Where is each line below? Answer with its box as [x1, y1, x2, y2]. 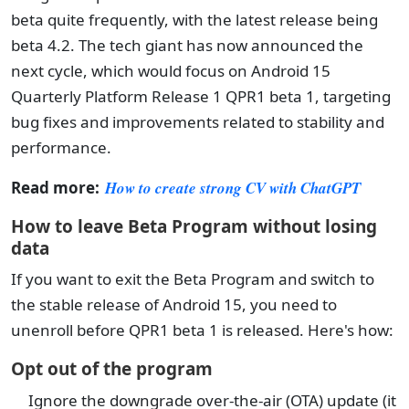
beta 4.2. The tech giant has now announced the [11, 35, 363, 56]
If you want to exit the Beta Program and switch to [11, 268, 374, 289]
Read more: [11, 177, 100, 198]
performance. [11, 137, 111, 158]
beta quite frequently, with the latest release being [11, 9, 378, 30]
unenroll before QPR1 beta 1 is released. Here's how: [11, 320, 393, 341]
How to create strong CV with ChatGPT [100, 177, 361, 199]
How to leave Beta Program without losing [11, 215, 377, 238]
